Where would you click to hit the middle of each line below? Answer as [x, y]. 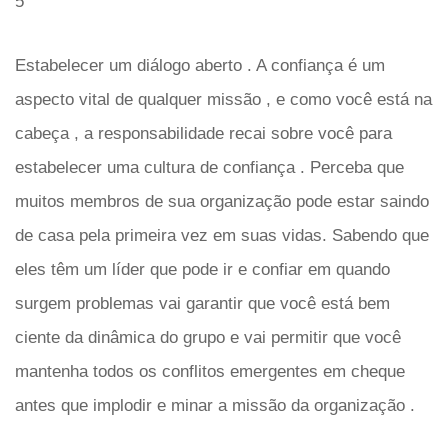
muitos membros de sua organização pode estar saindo [222, 201]
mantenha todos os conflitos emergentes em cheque [210, 371]
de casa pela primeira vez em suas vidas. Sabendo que [222, 235]
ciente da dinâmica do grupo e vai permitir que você [208, 337]
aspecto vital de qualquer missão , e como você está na [223, 99]
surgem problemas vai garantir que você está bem [202, 303]
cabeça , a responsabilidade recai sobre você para [203, 133]
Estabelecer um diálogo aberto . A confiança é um [200, 65]
